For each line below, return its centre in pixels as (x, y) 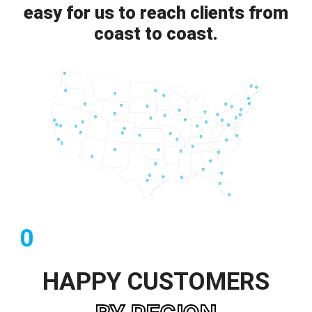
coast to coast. (156, 33)
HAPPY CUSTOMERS (156, 282)
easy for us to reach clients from (156, 13)
